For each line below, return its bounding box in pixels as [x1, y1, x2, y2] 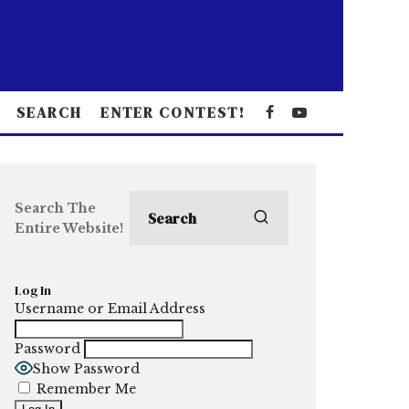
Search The [15, 200, 96, 216]
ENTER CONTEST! [100, 102, 246, 122]
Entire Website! [15, 220, 123, 236]
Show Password [33, 361, 140, 377]
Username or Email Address [15, 300, 205, 317]
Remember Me [33, 381, 136, 397]
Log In [15, 281, 51, 299]
